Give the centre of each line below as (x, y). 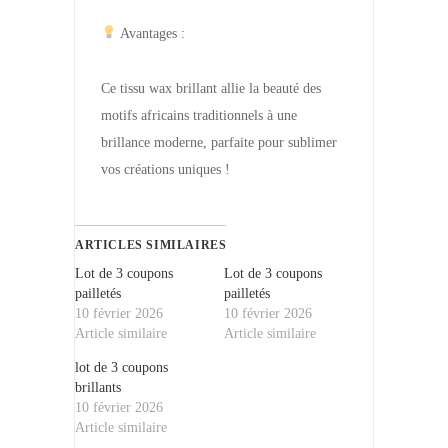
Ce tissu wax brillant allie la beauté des (211, 88)
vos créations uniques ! (165, 169)
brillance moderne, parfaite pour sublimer (219, 142)
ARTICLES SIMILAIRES (151, 245)
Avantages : (150, 33)
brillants (98, 387)
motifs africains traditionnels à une (199, 115)
